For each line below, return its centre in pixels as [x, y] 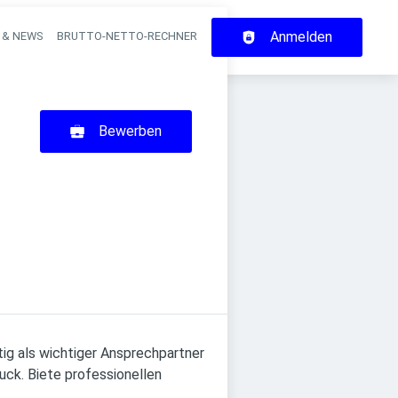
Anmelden [301, 37]
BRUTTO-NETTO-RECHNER [127, 36]
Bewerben [130, 131]
